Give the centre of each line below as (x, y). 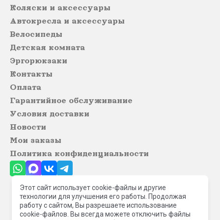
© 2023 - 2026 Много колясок (110, 204)
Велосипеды (36, 35)
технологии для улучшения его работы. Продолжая (103, 196)
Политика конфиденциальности (79, 154)
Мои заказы (36, 141)
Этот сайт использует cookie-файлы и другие (93, 188)
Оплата (26, 88)
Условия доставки (50, 114)
